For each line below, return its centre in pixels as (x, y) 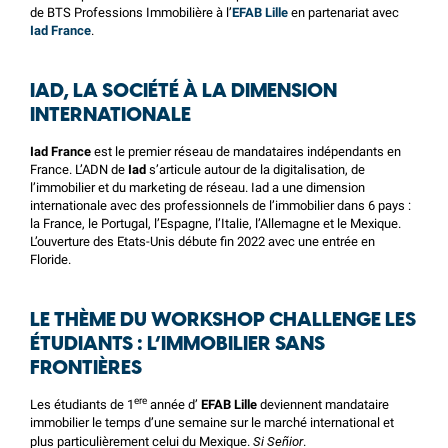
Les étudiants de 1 (82, 404)
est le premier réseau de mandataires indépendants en (246, 151)
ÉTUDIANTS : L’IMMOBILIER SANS (177, 344)
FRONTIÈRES (86, 368)
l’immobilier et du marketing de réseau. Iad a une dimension (197, 187)
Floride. (50, 259)
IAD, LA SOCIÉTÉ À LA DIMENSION (183, 91)
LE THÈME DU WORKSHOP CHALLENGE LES (223, 320)
